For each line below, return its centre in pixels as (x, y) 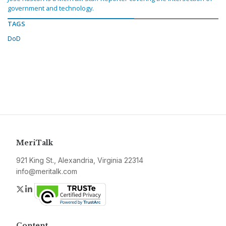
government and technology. (51, 8)
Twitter (37, 189)
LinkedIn (49, 189)
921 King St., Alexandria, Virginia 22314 (80, 160)
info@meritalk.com (47, 172)
